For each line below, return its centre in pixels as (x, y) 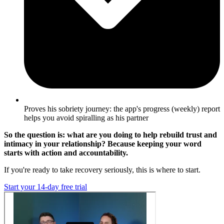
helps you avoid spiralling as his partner (86, 117)
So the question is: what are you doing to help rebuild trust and (110, 134)
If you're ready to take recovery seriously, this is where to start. (102, 169)
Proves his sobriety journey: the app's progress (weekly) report (122, 108)
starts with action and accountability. (66, 152)
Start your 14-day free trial (45, 186)
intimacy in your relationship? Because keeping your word (103, 143)
